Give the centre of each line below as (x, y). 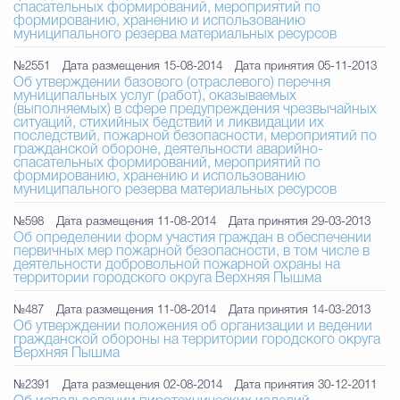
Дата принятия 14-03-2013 (300, 310)
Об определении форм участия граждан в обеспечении (192, 238)
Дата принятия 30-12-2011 (306, 385)
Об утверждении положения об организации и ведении (193, 327)
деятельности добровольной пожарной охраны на (177, 265)
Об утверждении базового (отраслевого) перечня (172, 83)
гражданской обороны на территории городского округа (197, 340)
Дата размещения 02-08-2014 (142, 385)
